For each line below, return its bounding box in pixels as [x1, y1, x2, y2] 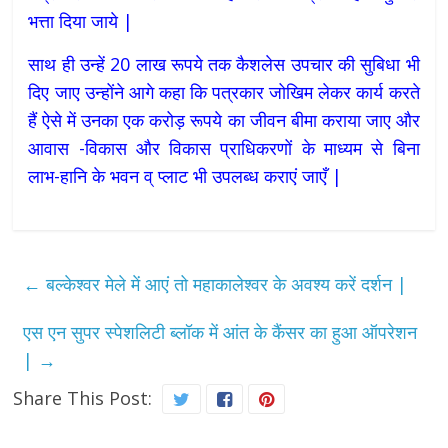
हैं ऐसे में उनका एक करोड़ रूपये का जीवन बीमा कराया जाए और [28, 108, 420, 133]
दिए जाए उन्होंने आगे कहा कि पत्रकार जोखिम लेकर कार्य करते [28, 80, 420, 105]
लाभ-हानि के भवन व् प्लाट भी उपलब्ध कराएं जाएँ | [28, 164, 343, 189]
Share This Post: [13, 386, 153, 411]
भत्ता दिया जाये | [28, 9, 134, 34]
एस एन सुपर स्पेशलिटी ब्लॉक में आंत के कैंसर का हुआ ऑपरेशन [23, 320, 418, 345]
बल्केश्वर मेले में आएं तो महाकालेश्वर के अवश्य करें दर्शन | [41, 272, 408, 297]
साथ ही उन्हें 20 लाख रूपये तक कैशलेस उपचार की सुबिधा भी [28, 52, 420, 77]
